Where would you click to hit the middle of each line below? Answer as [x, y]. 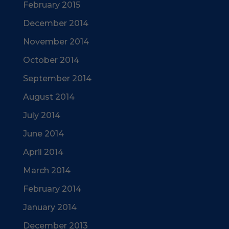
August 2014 [49, 97]
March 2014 [47, 170]
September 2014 [57, 78]
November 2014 [56, 42]
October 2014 [51, 60]
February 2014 [52, 189]
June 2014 [43, 134]
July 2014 [41, 115]
